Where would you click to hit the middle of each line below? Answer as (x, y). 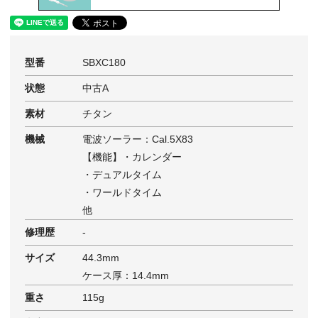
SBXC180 (104, 63)
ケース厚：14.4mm (125, 276)
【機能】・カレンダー (132, 157)
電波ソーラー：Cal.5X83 (137, 139)
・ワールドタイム (122, 193)
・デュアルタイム (122, 175)
